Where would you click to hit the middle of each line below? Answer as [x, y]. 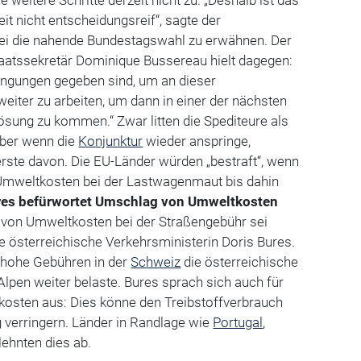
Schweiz [156, 262]
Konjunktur [111, 141]
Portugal [238, 323]
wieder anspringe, [197, 141]
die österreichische [240, 262]
